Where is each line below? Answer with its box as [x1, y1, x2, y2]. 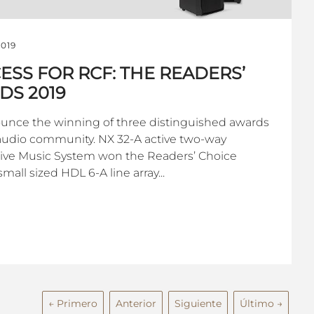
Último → [240, 296, 282, 310]
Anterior [116, 296, 156, 310]
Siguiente [175, 296, 221, 310]
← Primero [48, 296, 97, 310]
